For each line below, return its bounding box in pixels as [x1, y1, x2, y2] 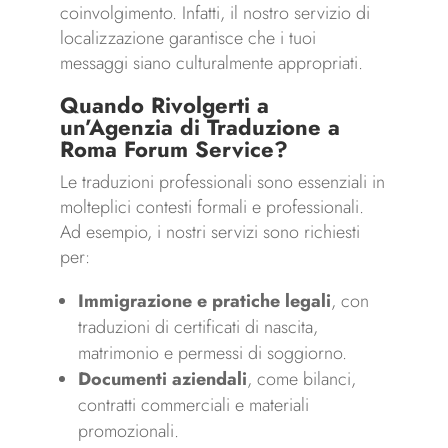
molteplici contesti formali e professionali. [59, 194, 364, 221]
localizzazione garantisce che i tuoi [59, 25, 316, 52]
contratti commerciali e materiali [77, 392, 309, 419]
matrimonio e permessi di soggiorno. [77, 340, 347, 367]
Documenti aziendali [77, 366, 247, 393]
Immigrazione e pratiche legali [77, 288, 331, 315]
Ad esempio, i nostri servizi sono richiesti [59, 219, 360, 246]
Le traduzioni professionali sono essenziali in [59, 169, 385, 196]
